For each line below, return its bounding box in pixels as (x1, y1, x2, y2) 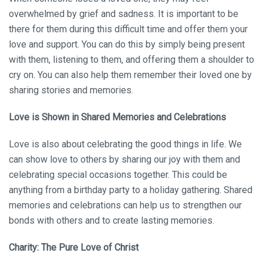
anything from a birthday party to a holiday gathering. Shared (9, 184, 252, 195)
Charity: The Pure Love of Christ (9, 242, 139, 253)
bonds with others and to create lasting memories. (9, 215, 214, 226)
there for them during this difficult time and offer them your (9, 23, 248, 35)
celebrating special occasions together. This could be (9, 169, 227, 180)
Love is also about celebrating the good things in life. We (9, 139, 242, 150)
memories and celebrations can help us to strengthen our (9, 200, 242, 211)
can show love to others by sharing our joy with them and (9, 154, 240, 165)
